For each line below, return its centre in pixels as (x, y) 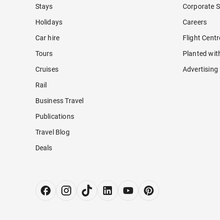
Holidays (49, 22)
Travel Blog (52, 132)
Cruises (47, 69)
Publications (55, 116)
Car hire (47, 38)
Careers (195, 22)
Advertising (200, 69)
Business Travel (59, 100)
